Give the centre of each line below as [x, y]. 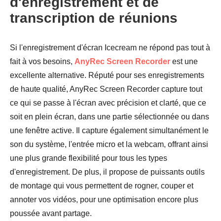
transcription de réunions [94, 18]
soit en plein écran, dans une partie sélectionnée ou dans [110, 117]
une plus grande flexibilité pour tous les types [89, 158]
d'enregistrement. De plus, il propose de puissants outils [107, 172]
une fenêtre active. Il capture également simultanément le [109, 131]
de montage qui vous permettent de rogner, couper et [102, 186]
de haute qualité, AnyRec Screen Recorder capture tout [106, 89]
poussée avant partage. [51, 214]
